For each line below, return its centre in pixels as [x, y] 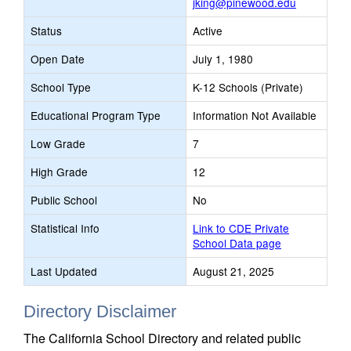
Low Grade [58, 143]
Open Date [58, 59]
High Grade [59, 172]
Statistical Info [65, 228]
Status [46, 31]
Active [208, 31]
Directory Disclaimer [100, 311]
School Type [61, 87]
